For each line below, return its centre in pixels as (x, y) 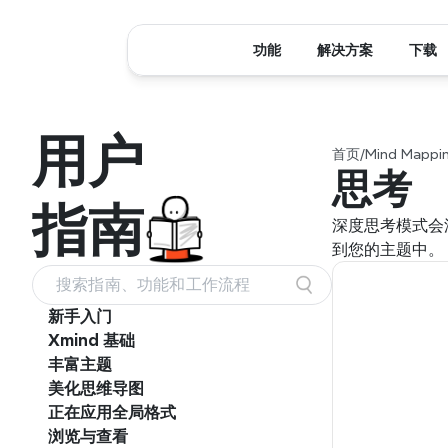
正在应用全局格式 (112, 412)
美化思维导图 (96, 388)
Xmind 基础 (91, 340)
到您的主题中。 (388, 249)
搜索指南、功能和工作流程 (153, 284)
